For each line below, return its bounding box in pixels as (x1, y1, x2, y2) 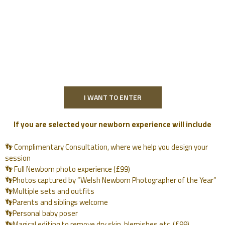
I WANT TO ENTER (83, 92, 142, 103)
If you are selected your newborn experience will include (14, 119, 211, 131)
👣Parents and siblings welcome (5, 196, 108, 208)
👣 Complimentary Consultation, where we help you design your (5, 141, 208, 153)
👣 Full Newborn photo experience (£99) (5, 163, 130, 175)
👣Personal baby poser (5, 207, 78, 219)
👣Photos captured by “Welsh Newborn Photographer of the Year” (5, 174, 216, 186)
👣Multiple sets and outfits (5, 185, 94, 197)
